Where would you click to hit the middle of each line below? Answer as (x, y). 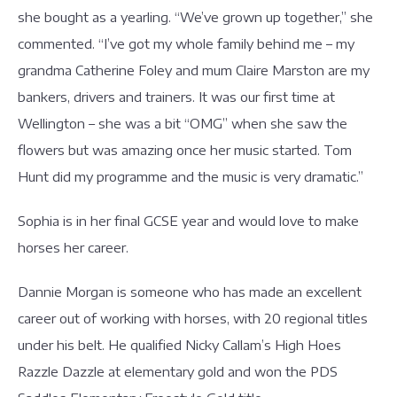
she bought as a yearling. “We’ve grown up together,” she (195, 17)
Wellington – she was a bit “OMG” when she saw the (183, 123)
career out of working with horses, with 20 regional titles (193, 318)
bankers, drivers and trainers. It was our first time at (176, 97)
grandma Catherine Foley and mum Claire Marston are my (194, 70)
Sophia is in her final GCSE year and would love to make (188, 221)
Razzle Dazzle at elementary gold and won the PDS (178, 371)
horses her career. (73, 247)
